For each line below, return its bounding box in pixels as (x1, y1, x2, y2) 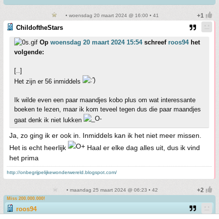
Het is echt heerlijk (9, 144, 68, 152)
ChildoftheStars (16, 24, 63, 31)
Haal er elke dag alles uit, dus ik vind (85, 144, 200, 152)
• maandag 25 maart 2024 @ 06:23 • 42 (65, 187, 158, 193)
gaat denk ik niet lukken (14, 116, 84, 124)
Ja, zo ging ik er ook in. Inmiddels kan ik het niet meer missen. (9, 131, 201, 139)
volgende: (14, 48, 44, 56)
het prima (9, 154, 39, 162)
